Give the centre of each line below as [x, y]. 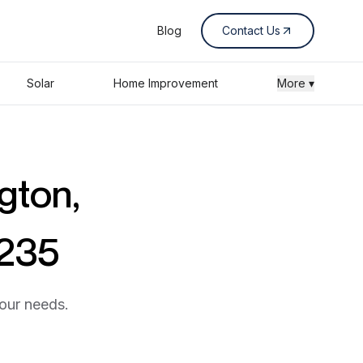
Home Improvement [165, 83]
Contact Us [251, 30]
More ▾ [296, 83]
